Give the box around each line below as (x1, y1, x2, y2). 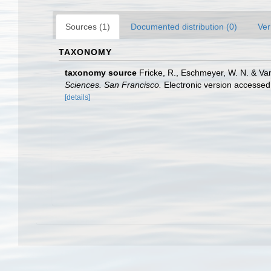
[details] (65, 93, 90, 102)
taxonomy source (65, 68, 137, 77)
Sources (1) (65, 22, 110, 31)
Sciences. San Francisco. (65, 80, 162, 90)
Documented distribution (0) (131, 22, 237, 31)
